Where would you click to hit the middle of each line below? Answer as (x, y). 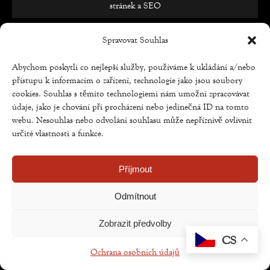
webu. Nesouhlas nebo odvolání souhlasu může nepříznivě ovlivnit (132, 120)
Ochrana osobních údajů (135, 252)
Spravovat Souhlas (135, 40)
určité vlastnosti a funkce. (58, 133)
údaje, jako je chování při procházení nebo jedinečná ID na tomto (130, 107)
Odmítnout (135, 196)
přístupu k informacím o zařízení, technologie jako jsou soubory (127, 80)
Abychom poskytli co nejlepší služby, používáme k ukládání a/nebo (134, 67)
